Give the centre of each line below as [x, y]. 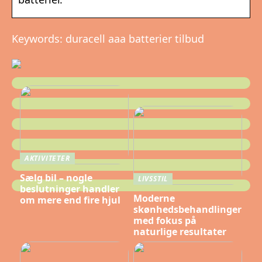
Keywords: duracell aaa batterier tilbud [108, 39]
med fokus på [165, 220]
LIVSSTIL [153, 179]
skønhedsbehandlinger [187, 209]
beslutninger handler [69, 189]
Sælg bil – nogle [56, 177]
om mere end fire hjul [70, 200]
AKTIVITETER [47, 158]
